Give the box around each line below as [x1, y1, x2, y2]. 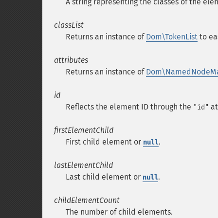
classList [54, 20, 84, 30]
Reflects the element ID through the [66, 102, 193, 111]
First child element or [66, 137, 143, 146]
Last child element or [66, 172, 143, 182]
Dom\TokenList [146, 32, 198, 41]
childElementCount [54, 196, 120, 205]
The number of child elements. [66, 207, 173, 217]
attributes [54, 55, 88, 65]
